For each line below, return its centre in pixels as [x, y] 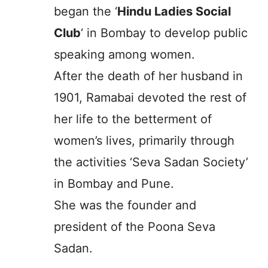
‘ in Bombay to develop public [164, 33]
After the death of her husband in [148, 76]
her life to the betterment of [133, 119]
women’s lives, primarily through [144, 140]
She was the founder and [125, 205]
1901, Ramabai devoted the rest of [150, 97]
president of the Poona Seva [135, 226]
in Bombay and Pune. [114, 183]
